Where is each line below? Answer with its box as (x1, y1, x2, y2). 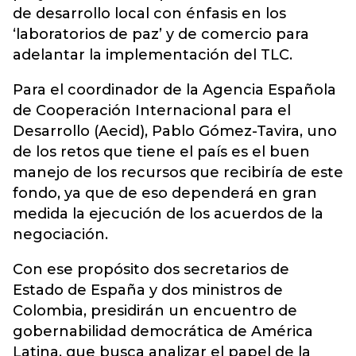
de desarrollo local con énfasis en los (13, 5, 286, 22)
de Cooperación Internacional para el (13, 102, 291, 119)
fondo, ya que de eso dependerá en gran (13, 184, 317, 202)
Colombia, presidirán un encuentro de (13, 302, 297, 319)
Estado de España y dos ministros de (13, 281, 283, 299)
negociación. (13, 226, 108, 243)
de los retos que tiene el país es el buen (13, 143, 310, 161)
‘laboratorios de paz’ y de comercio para (13, 25, 309, 43)
